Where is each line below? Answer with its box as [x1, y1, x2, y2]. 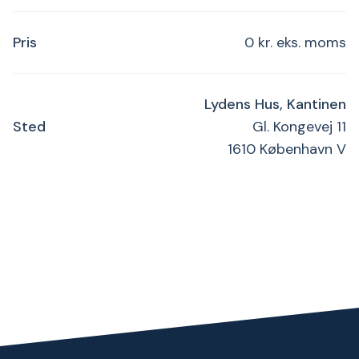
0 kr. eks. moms [244, 33, 346, 53]
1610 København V [228, 139, 346, 159]
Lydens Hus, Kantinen [204, 95, 346, 115]
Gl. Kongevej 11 [252, 117, 346, 137]
